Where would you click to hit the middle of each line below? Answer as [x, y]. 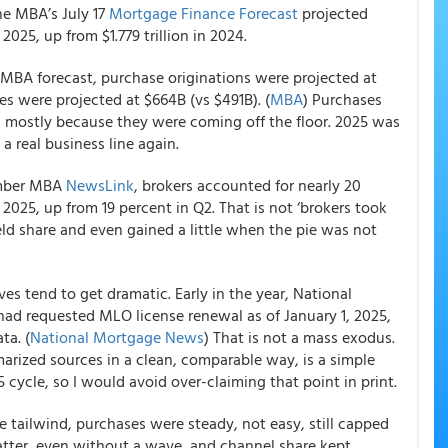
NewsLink [100, 185]
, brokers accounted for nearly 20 [247, 185]
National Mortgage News [117, 337]
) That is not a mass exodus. [299, 337]
